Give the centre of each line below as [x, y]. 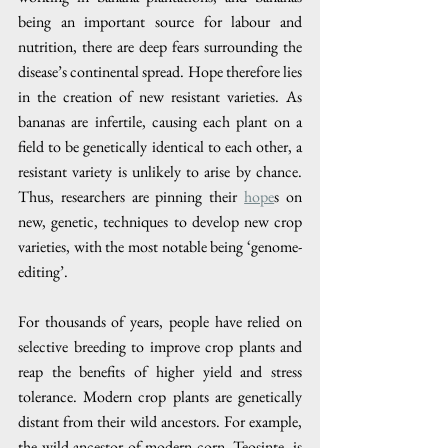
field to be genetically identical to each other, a [160, 146]
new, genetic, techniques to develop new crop [160, 221]
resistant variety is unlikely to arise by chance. [160, 171]
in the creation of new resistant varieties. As [160, 96]
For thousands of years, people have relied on [160, 321]
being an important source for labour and [160, 21]
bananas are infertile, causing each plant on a [160, 121]
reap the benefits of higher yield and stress [160, 371]
